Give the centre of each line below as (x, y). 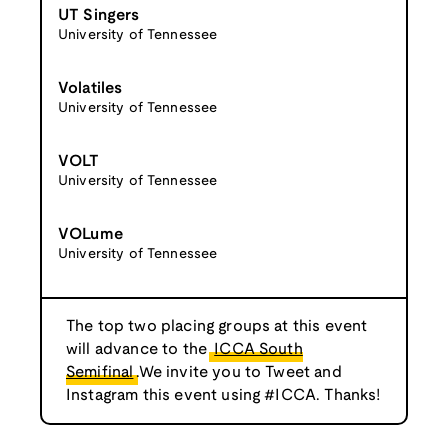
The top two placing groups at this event (217, 326)
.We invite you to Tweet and (239, 372)
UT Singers (99, 15)
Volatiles (90, 88)
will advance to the (139, 349)
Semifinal (100, 372)
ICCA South (258, 349)
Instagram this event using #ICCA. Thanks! (223, 395)
